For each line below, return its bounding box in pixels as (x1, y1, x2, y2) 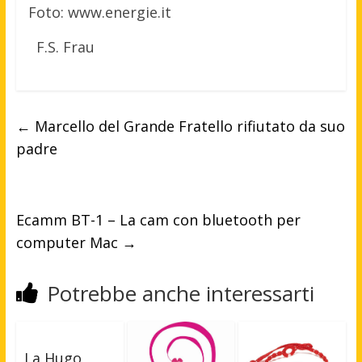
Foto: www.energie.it (27, 2, 171, 23)
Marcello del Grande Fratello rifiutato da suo (30, 116, 345, 137)
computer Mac (15, 233, 122, 253)
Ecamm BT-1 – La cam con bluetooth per (15, 210, 301, 230)
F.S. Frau (36, 37, 95, 57)
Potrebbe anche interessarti (46, 279, 314, 309)
